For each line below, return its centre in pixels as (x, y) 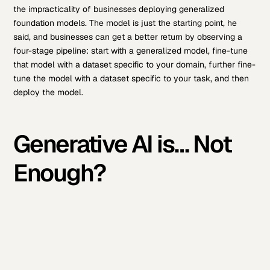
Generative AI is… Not (123, 144)
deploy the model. (49, 93)
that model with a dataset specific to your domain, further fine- (135, 65)
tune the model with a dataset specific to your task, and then (131, 79)
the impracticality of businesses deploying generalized (119, 9)
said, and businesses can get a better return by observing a (128, 37)
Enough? (60, 173)
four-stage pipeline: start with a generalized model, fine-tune (131, 51)
